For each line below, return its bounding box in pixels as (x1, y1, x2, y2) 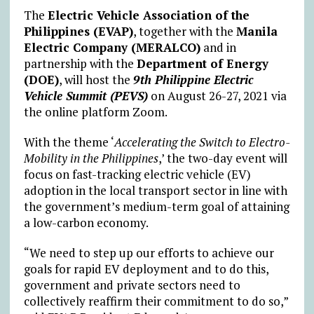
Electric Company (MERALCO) (23, 39, 200, 56)
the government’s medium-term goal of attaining (23, 198, 289, 215)
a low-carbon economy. (23, 214, 149, 231)
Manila (235, 23, 278, 40)
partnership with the (23, 55, 137, 72)
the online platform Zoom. (23, 104, 168, 121)
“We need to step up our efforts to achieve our (23, 245, 274, 261)
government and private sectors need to (23, 277, 240, 294)
